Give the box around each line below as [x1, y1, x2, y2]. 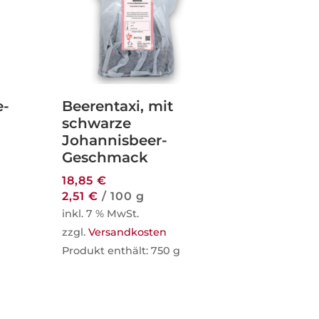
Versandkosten [88, 225, 167, 239]
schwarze [62, 114, 132, 132]
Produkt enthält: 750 [62, 244, 174, 257]
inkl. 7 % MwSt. [62, 206, 140, 220]
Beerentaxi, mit [62, 97, 174, 115]
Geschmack [62, 148, 149, 166]
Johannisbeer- [62, 131, 168, 149]
